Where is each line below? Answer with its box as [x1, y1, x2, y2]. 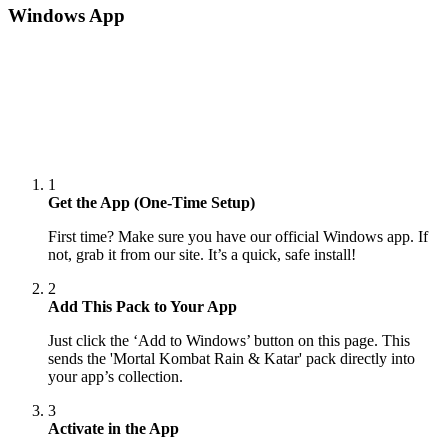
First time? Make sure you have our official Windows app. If [48, 228, 428, 246]
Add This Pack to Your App [48, 298, 237, 316]
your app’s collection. [48, 368, 183, 386]
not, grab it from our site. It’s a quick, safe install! [48, 246, 356, 264]
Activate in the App [48, 420, 179, 438]
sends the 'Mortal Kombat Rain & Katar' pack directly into [48, 350, 415, 368]
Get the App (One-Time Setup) [48, 194, 255, 212]
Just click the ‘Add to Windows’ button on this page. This [48, 332, 410, 350]
